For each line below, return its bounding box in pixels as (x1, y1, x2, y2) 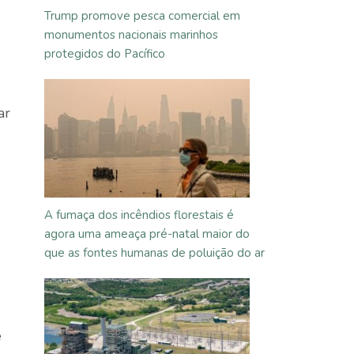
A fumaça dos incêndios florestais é (44, 207, 234, 223)
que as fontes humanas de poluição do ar (44, 245, 265, 261)
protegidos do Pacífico (44, 46, 165, 62)
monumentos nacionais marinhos (44, 27, 218, 43)
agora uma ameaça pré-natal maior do (44, 226, 250, 242)
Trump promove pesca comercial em (44, 8, 240, 24)
